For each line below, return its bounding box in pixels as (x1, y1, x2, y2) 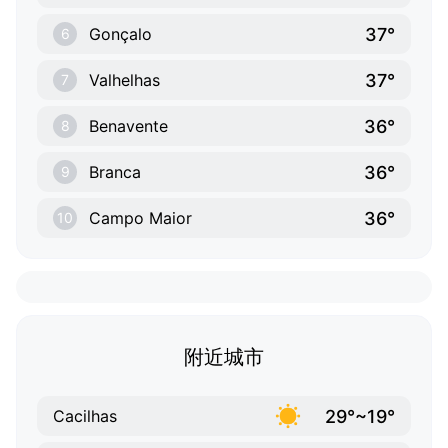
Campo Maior (89, 208, 192, 229)
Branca (89, 162, 141, 183)
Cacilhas (53, 406, 117, 427)
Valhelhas (89, 70, 160, 91)
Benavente (89, 116, 168, 137)
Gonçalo (89, 24, 152, 45)
